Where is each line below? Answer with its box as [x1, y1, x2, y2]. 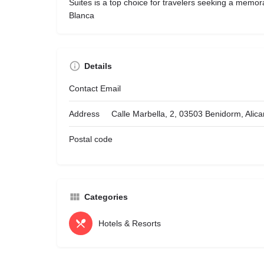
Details [84, 61, 112, 71]
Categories [84, 192, 128, 202]
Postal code [69, 134, 113, 144]
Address [69, 109, 100, 119]
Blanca [69, 11, 94, 21]
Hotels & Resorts [98, 219, 161, 229]
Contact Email [69, 84, 121, 94]
